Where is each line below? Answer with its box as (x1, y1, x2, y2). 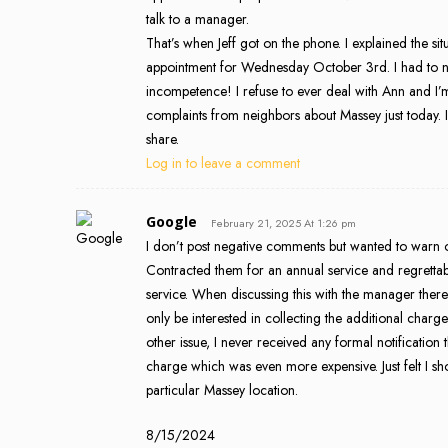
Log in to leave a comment (146, 152, 300, 173)
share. (146, 128, 179, 149)
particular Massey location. (146, 379, 298, 400)
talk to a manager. (146, 8, 249, 29)
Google (146, 211, 197, 231)
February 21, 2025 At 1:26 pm (211, 214, 356, 231)
